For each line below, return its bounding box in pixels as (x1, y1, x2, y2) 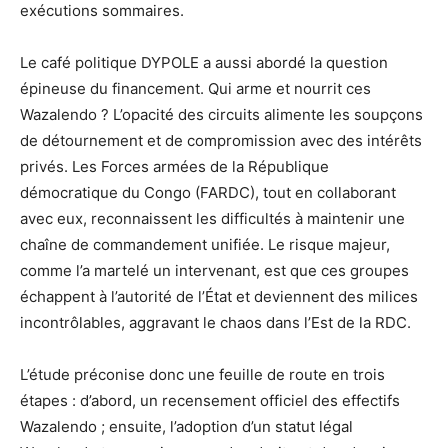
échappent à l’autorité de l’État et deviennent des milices (20, 286, 418, 306)
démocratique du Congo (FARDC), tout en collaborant (20, 182, 396, 202)
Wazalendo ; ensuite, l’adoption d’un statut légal (20, 416, 353, 436)
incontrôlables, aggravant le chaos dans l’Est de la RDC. (20, 312, 411, 332)
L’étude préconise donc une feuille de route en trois (20, 364, 385, 384)
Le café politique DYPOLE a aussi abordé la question (20, 52, 388, 72)
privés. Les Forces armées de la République (20, 156, 329, 176)
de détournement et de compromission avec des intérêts (20, 130, 422, 150)
